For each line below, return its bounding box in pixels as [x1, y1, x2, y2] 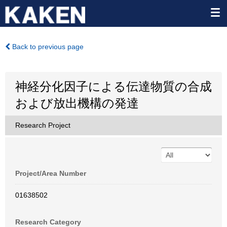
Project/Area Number [15, 169, 86, 177]
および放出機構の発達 [15, 96, 139, 110]
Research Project [15, 121, 70, 129]
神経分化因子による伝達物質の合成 [15, 80, 212, 93]
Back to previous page [10, 43, 84, 51]
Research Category [15, 218, 81, 226]
